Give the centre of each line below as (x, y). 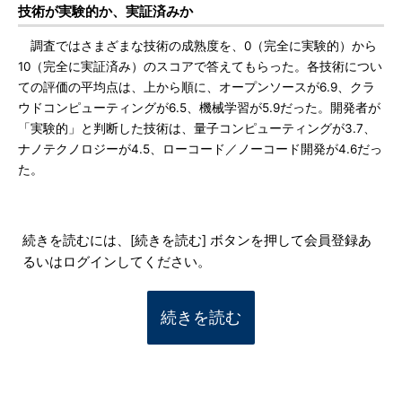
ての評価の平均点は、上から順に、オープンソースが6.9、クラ (197, 87)
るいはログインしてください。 (117, 262)
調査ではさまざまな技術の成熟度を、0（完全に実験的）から (197, 46)
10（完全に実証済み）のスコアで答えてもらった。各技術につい (200, 66)
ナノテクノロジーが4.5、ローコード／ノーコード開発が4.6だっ (200, 149)
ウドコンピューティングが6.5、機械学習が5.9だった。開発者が (199, 108)
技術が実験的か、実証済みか (105, 11)
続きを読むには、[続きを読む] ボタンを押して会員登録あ (197, 240)
